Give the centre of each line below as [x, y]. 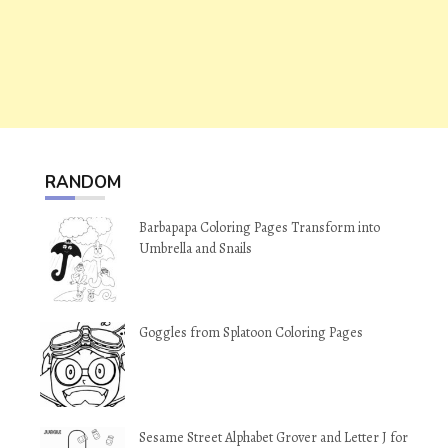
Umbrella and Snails [195, 248]
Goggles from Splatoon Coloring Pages [251, 332]
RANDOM [83, 182]
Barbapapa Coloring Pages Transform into [259, 227]
